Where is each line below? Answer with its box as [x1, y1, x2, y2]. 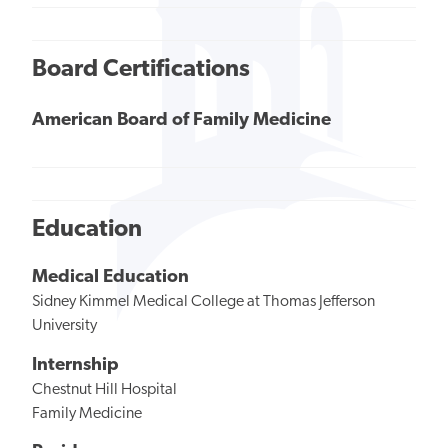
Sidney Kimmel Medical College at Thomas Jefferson [32, 293, 375, 310]
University [32, 317, 97, 334]
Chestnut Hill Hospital [32, 381, 177, 398]
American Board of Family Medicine [32, 110, 331, 130]
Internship [32, 355, 119, 375]
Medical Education [32, 267, 189, 287]
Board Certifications [32, 58, 250, 83]
